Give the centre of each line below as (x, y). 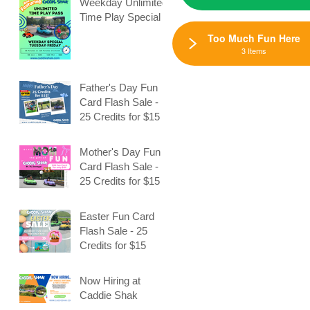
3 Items (254, 50)
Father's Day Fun (119, 87)
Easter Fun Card (117, 216)
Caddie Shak (109, 295)
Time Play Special (120, 17)
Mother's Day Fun (120, 152)
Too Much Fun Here (254, 38)
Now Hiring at (110, 280)
